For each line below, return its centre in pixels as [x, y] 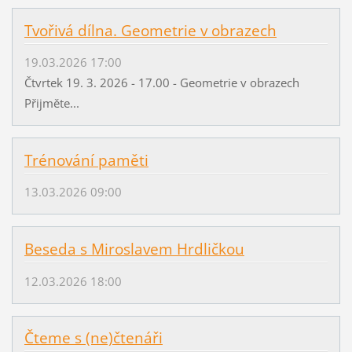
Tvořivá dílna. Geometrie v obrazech [150, 30]
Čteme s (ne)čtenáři [93, 338]
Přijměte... [51, 103]
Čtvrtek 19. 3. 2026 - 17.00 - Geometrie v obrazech [165, 83]
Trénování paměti [86, 161]
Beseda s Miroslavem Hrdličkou [134, 249]
